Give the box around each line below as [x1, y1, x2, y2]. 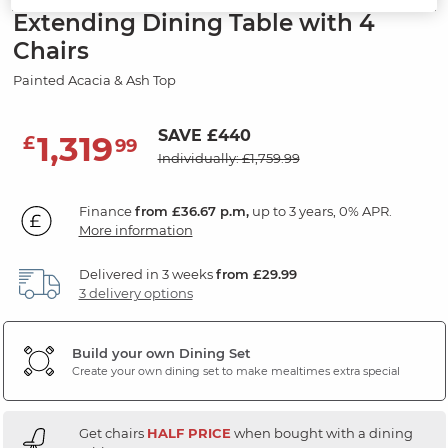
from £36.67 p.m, [134, 203, 249, 220]
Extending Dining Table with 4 [12, 9, 375, 38]
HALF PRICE [146, 425, 231, 442]
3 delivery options [78, 285, 193, 302]
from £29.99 [215, 266, 297, 283]
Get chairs [78, 425, 147, 442]
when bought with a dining [230, 425, 413, 442]
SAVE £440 [157, 126, 251, 146]
